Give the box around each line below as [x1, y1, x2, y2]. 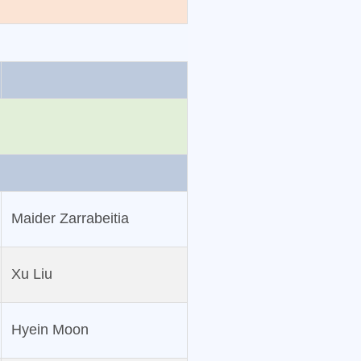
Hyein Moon [10, 322, 89, 338]
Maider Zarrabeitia [10, 210, 129, 227]
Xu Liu [10, 266, 52, 283]
